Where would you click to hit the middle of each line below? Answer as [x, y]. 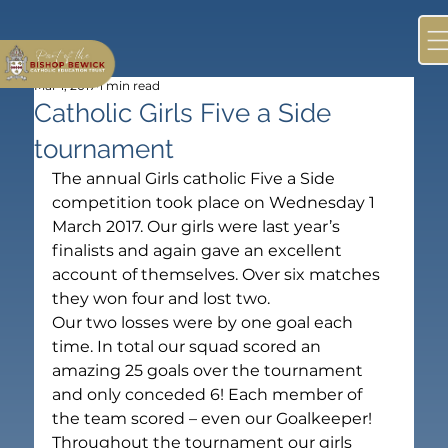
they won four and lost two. [161, 298]
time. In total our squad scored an [189, 346]
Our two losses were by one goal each [205, 322]
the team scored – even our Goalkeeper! [212, 418]
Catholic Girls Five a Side [183, 112]
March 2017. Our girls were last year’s [198, 226]
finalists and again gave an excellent [199, 250]
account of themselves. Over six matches [218, 274]
